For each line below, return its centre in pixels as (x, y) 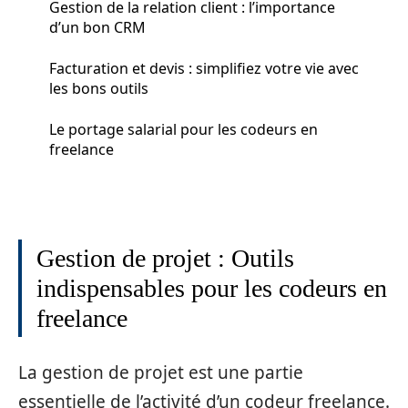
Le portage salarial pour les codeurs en (184, 129)
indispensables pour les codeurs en (212, 288)
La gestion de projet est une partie (161, 372)
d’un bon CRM (97, 27)
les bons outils (99, 88)
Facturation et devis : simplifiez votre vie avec (204, 68)
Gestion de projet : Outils (165, 258)
